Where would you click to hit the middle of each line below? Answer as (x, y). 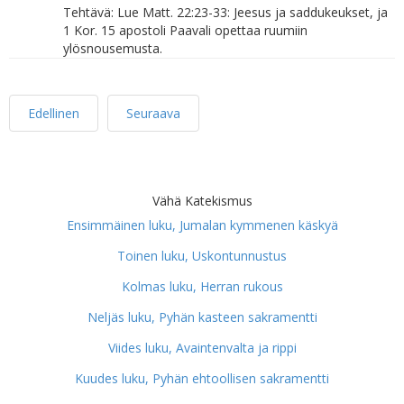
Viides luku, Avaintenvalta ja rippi (202, 348)
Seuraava (153, 113)
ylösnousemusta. (113, 48)
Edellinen (54, 113)
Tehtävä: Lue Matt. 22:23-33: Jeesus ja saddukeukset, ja (225, 12)
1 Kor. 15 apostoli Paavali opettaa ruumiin (185, 30)
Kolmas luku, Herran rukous (202, 286)
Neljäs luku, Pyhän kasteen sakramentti (202, 317)
